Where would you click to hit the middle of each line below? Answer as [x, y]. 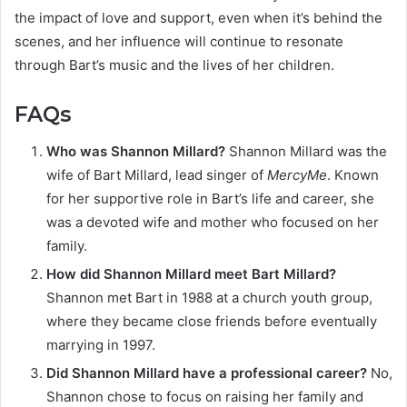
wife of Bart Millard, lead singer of [157, 174]
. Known [353, 174]
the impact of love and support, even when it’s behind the [199, 18]
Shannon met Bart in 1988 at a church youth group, [209, 297]
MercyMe [297, 174]
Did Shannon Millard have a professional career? [207, 372]
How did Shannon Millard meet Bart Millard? [191, 273]
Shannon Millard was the [306, 151]
